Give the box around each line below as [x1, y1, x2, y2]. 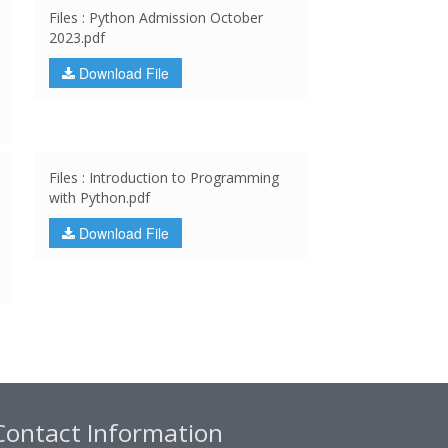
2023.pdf [48, 28, 105, 47]
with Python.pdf [48, 188, 150, 207]
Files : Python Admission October [48, 8, 263, 27]
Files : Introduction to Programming [48, 168, 279, 187]
